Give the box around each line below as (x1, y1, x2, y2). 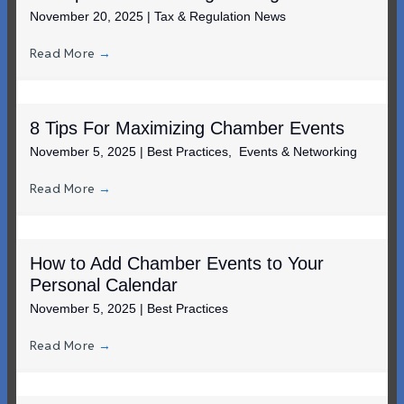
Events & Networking (239, 143, 357, 159)
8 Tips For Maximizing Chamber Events (30, 117, 344, 138)
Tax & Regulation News (154, 8, 286, 23)
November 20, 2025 (30, 8, 147, 23)
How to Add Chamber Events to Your (30, 252, 324, 273)
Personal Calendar (30, 274, 178, 295)
